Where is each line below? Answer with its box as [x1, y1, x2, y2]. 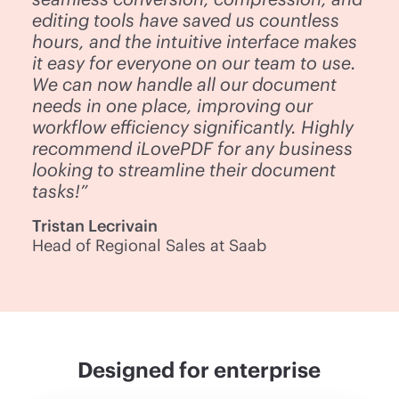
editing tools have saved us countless [32, 8, 340, 30]
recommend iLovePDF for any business [32, 136, 354, 159]
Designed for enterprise [77, 355, 322, 382]
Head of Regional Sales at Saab [32, 234, 267, 255]
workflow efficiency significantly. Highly [32, 115, 354, 137]
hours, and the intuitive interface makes [32, 29, 358, 52]
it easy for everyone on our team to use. [32, 51, 357, 73]
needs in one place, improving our [32, 94, 313, 116]
